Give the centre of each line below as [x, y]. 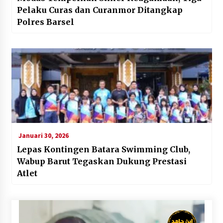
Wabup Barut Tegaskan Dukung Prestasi [102, 161]
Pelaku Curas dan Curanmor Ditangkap [100, 10]
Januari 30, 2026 [43, 135]
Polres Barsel [45, 22]
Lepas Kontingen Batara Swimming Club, [103, 149]
